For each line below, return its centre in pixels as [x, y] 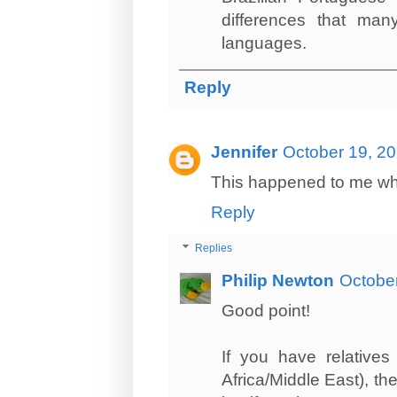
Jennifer [244, 152]
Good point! [266, 311]
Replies [214, 249]
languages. [264, 43]
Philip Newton [278, 281]
